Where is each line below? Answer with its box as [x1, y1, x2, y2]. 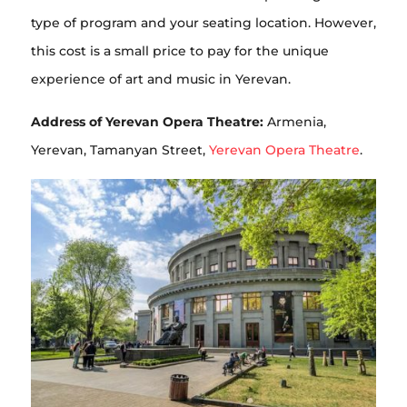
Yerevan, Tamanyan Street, [31, 142, 209, 159]
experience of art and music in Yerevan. [31, 71, 291, 88]
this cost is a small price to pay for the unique [31, 43, 329, 60]
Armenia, [263, 114, 326, 131]
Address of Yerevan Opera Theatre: [31, 114, 263, 131]
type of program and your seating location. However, [31, 15, 376, 32]
